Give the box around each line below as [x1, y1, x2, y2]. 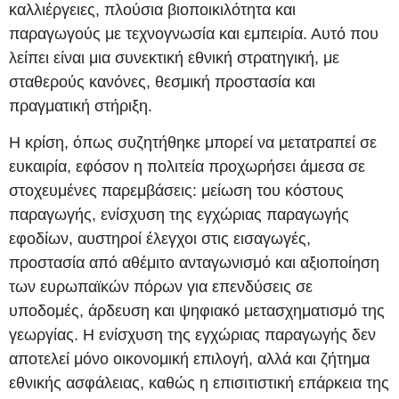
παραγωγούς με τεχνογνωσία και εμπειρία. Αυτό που [9, 25, 379, 44]
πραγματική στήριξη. [9, 97, 152, 116]
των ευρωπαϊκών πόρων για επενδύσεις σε [9, 278, 313, 297]
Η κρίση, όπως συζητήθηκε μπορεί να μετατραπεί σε [9, 134, 377, 152]
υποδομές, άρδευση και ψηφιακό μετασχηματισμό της [9, 302, 385, 321]
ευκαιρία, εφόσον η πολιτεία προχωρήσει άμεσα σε [9, 158, 365, 176]
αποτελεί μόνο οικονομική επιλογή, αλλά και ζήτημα [9, 350, 370, 369]
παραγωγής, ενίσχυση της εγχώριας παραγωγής [9, 206, 349, 224]
